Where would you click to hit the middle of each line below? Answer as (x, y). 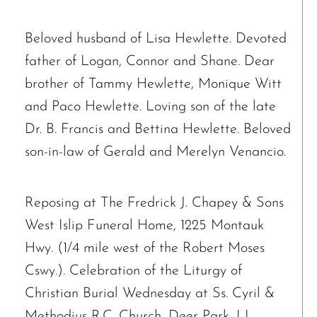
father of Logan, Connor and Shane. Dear (150, 62)
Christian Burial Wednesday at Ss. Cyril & (150, 294)
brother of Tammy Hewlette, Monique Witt (153, 84)
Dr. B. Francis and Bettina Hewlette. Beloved (158, 129)
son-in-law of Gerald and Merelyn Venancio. (155, 152)
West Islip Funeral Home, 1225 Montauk (144, 226)
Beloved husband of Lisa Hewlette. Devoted (156, 39)
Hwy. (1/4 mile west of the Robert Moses (145, 248)
